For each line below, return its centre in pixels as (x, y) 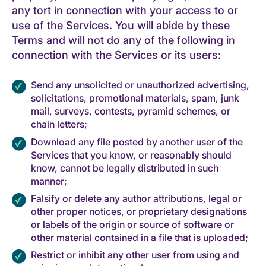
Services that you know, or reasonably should (131, 155)
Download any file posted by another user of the (137, 142)
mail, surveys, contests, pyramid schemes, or (131, 111)
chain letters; (59, 124)
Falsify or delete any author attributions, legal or (136, 198)
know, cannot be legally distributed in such (125, 168)
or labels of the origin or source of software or (132, 224)
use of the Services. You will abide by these (121, 26)
